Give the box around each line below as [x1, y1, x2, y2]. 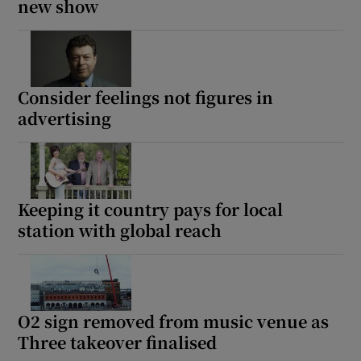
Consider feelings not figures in [18, 85, 274, 109]
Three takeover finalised [18, 330, 218, 354]
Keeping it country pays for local [18, 197, 284, 221]
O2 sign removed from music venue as [18, 309, 330, 333]
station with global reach [18, 218, 222, 242]
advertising [18, 106, 112, 130]
